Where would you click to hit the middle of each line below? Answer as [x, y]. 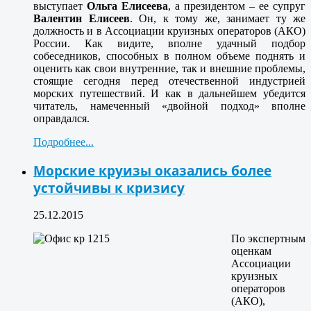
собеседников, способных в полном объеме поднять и [169, 56]
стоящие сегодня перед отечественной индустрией [169, 81]
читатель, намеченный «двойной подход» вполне [169, 106]
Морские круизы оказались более [152, 170]
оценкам [251, 251]
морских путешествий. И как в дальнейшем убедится [169, 93]
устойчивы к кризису [109, 187]
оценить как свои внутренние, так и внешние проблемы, [169, 68]
